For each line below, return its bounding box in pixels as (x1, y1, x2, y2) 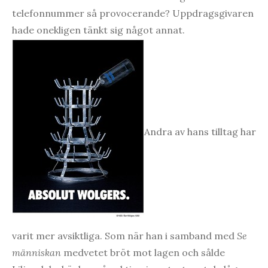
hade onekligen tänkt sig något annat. (12, 23, 185, 36)
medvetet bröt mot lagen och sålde (63, 246, 225, 258)
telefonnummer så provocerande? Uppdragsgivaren (12, 7, 254, 19)
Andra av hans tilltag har (144, 125, 256, 138)
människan (12, 246, 63, 258)
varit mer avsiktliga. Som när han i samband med (12, 229, 237, 242)
